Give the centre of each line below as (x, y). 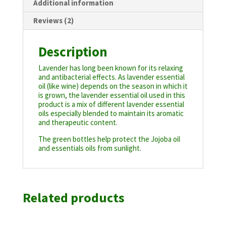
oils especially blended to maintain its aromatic (111, 114)
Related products (73, 198)
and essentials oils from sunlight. (90, 148)
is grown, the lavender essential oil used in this (111, 95)
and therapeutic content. (78, 123)
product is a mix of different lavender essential (111, 104)
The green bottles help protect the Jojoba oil (109, 139)
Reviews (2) (53, 21)
